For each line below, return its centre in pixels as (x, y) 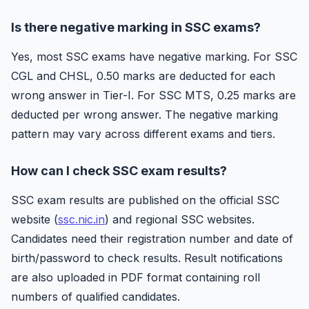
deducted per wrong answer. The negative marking (144, 114)
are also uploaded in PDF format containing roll (136, 277)
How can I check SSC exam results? (119, 171)
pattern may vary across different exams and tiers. (143, 134)
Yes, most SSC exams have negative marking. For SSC (154, 57)
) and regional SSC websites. (180, 219)
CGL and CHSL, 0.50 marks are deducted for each (143, 76)
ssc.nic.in (81, 219)
